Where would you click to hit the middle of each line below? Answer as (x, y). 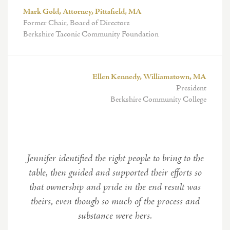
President (191, 88)
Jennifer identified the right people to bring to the (115, 159)
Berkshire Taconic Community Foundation (91, 34)
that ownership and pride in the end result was (115, 187)
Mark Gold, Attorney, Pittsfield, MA (82, 12)
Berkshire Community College (158, 100)
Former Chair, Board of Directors (76, 23)
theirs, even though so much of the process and (115, 202)
